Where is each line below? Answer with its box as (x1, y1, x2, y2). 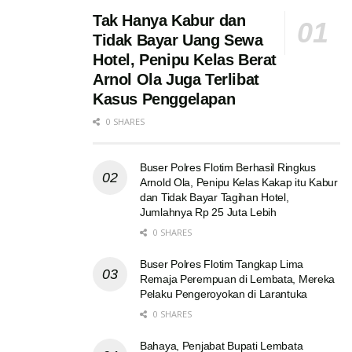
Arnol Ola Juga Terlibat (93, 71, 259, 89)
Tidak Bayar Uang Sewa (93, 31, 263, 49)
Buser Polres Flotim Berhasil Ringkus (140, 161, 316, 174)
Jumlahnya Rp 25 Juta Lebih (140, 206, 277, 219)
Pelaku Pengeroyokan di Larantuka (140, 288, 308, 301)
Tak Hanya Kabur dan (93, 12, 246, 30)
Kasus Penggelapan (93, 90, 236, 108)
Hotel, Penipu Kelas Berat (93, 51, 277, 69)
